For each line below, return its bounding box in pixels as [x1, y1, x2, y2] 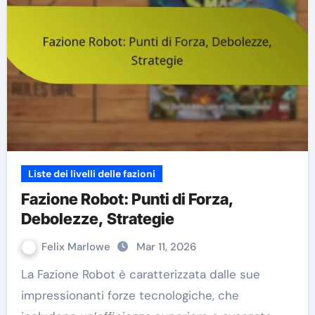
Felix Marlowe [41, 240, 113, 255]
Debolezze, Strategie [20, 210, 174, 229]
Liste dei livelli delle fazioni [27, 167, 155, 181]
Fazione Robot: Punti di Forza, [20, 190, 234, 209]
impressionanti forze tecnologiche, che [20, 288, 239, 304]
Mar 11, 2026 [136, 240, 196, 255]
